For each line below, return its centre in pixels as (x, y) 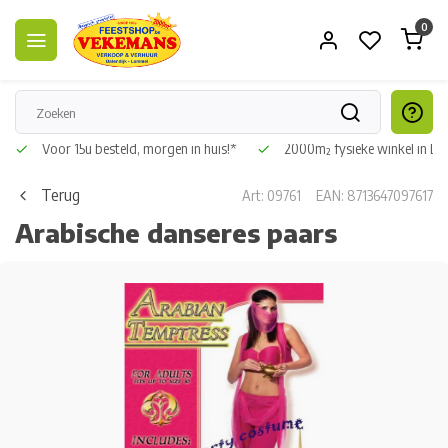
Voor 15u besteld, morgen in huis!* (138, 148)
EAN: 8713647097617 (374, 195)
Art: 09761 (271, 195)
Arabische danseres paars (176, 233)
